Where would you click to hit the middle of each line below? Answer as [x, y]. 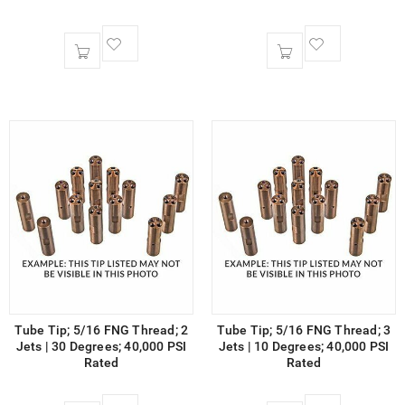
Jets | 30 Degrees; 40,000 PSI [101, 346]
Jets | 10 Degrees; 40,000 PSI [304, 346]
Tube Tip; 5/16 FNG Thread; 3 [304, 330]
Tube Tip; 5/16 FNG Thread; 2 [101, 330]
